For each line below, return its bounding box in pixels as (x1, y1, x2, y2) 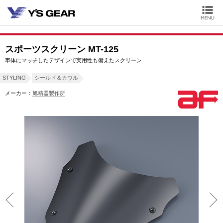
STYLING (2, 75, 26, 81)
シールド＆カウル (34, 75, 78, 81)
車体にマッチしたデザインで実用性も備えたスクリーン (5, 57, 142, 63)
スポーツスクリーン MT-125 (5, 44, 118, 54)
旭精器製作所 (32, 90, 65, 96)
